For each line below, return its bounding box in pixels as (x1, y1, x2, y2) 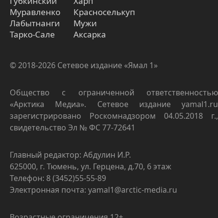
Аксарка (73, 29, 106, 40)
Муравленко (10, 6, 60, 18)
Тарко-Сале (10, 29, 55, 40)
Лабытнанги (10, 18, 60, 29)
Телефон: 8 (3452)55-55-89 (10, 173, 106, 184)
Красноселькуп (73, 6, 135, 18)
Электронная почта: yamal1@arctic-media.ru (10, 184, 177, 196)
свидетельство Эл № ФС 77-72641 (10, 122, 135, 133)
